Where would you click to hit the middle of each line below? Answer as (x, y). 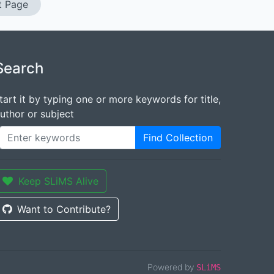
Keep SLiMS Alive (58, 181)
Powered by (172, 267)
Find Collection (178, 138)
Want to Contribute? (64, 209)
